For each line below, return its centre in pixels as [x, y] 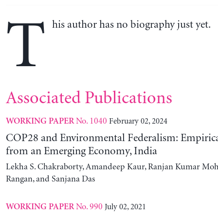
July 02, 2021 [125, 207]
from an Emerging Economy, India [81, 152]
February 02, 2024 [138, 121]
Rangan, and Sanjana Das [50, 179]
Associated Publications [89, 99]
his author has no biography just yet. [132, 25]
